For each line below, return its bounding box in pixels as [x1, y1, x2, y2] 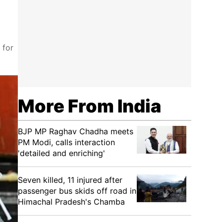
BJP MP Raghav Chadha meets [18, 126, 133, 136]
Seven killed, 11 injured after [18, 175, 122, 185]
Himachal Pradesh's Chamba [18, 197, 125, 207]
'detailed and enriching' [18, 148, 105, 158]
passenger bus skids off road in [18, 186, 136, 196]
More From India [18, 95, 161, 117]
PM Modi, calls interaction [18, 137, 115, 147]
